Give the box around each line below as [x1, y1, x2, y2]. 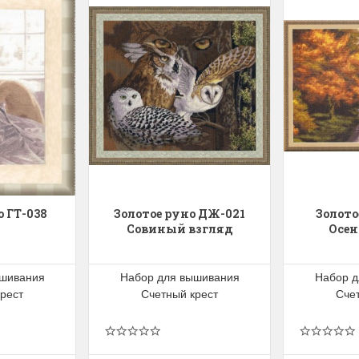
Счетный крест [141, 285, 218, 302]
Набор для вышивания [119, 268, 240, 285]
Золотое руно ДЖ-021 [114, 206, 245, 222]
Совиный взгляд [126, 221, 233, 237]
